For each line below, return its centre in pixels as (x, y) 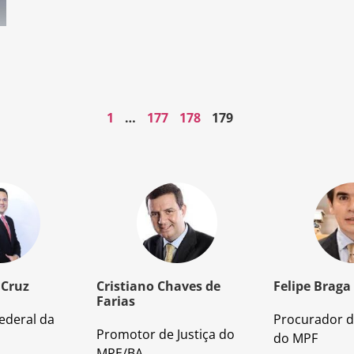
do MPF (296, 339)
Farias (116, 301)
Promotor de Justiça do (166, 335)
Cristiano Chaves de (158, 286)
